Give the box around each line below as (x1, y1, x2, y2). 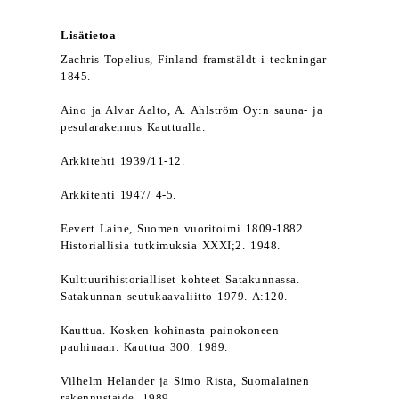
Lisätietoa (61, 29, 117, 42)
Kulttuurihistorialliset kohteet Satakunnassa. (61, 273, 300, 286)
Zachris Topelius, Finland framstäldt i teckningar (61, 53, 327, 66)
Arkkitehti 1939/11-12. (61, 155, 185, 167)
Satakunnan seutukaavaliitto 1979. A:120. (61, 290, 288, 303)
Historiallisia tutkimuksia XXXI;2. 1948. (61, 240, 281, 252)
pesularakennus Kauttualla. (61, 121, 206, 134)
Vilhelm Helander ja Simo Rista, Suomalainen (61, 375, 310, 387)
